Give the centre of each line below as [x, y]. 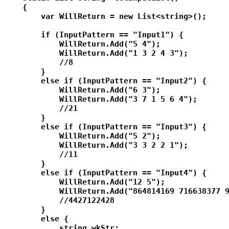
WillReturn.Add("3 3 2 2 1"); [96, 145]
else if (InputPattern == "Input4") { [105, 173]
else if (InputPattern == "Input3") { [105, 127]
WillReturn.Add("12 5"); [85, 182]
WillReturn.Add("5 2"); [82, 136]
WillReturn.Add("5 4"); [82, 44]
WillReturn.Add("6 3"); [82, 90]
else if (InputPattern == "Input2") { [105, 81]
